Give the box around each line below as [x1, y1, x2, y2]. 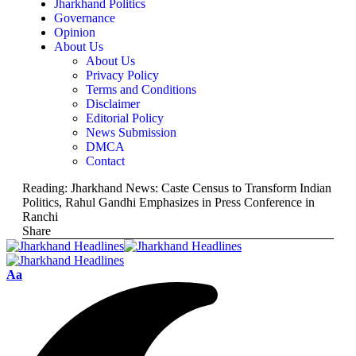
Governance [54, 11, 115, 25]
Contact [86, 154, 125, 168]
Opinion [54, 25, 95, 39]
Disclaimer [86, 97, 140, 110]
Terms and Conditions [86, 83, 196, 96]
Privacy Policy [86, 68, 159, 82]
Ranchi [22, 210, 58, 223]
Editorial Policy [86, 111, 164, 125]
